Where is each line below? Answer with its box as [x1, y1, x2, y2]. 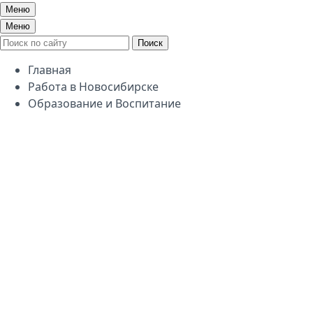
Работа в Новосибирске [28, 79, 159, 94]
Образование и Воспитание [28, 96, 181, 111]
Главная [28, 62, 71, 78]
